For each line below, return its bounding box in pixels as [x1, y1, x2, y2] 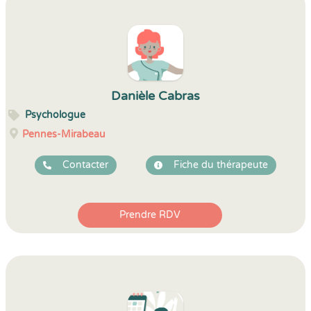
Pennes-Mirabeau [22, 128, 106, 140]
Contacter [62, 159, 108, 171]
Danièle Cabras [111, 88, 200, 103]
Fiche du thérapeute [174, 159, 268, 171]
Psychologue [25, 109, 85, 121]
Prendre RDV [119, 209, 180, 221]
